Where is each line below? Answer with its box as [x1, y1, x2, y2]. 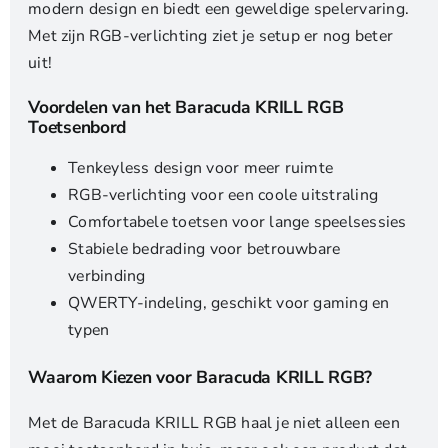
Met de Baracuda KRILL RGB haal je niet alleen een [28, 412, 400, 435]
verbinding [68, 264, 146, 287]
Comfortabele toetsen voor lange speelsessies [68, 210, 407, 233]
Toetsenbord [28, 115, 127, 140]
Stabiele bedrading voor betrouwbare [68, 237, 341, 260]
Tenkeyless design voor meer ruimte [68, 156, 334, 179]
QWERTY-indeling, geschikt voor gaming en [68, 291, 390, 314]
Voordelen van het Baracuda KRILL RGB [28, 95, 344, 120]
